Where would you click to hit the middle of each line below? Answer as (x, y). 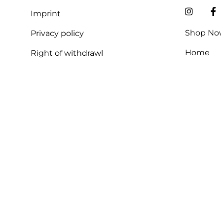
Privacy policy (57, 34)
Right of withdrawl (67, 53)
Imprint (46, 14)
